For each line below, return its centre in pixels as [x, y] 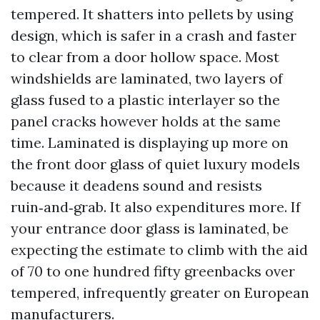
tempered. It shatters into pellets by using [152, 14]
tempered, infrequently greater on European [160, 292]
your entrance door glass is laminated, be [150, 228]
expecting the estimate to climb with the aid [159, 250]
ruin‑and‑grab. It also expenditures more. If [156, 207]
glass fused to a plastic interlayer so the [145, 100]
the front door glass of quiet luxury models [155, 164]
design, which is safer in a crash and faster [154, 35]
